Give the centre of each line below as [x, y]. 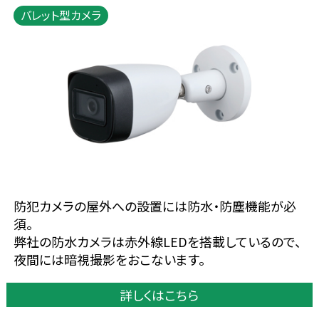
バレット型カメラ [61, 15]
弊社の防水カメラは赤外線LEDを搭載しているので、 [157, 241]
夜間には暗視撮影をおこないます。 [109, 259]
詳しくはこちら [159, 294]
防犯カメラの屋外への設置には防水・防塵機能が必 [155, 205]
